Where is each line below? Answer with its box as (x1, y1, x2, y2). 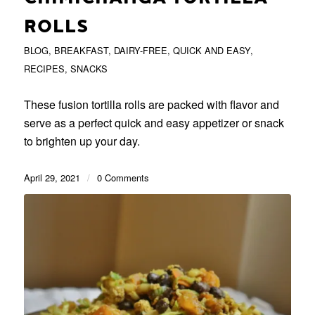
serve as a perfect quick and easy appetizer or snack (23, 115, 284, 131)
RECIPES (23, 62, 65, 76)
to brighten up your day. (23, 133, 140, 150)
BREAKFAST (53, 44, 108, 58)
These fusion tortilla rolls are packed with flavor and (23, 96, 279, 113)
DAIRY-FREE (113, 44, 167, 58)
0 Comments (96, 171, 148, 185)
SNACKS (70, 62, 108, 76)
